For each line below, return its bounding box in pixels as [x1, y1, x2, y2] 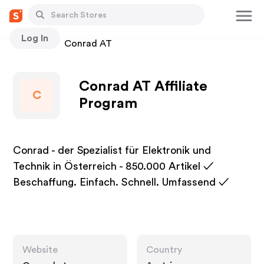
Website [22, 245, 58, 255]
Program [79, 97, 138, 111]
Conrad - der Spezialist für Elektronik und [13, 145, 212, 156]
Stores [13, 39, 42, 48]
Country [146, 245, 182, 255]
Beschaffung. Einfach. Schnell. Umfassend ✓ [13, 177, 229, 187]
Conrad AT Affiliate [79, 80, 208, 94]
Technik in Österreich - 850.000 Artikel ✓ [13, 161, 214, 171]
